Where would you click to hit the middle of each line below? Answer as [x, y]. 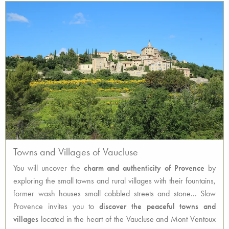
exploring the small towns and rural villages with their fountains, [114, 181]
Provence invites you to [54, 206]
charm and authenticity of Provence [144, 168]
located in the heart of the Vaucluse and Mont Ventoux [127, 219]
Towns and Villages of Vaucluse [76, 152]
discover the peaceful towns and [155, 206]
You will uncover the [49, 168]
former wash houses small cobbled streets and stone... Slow [114, 193]
